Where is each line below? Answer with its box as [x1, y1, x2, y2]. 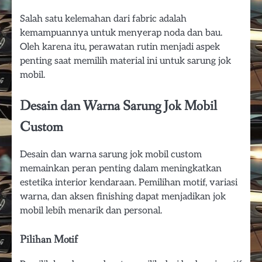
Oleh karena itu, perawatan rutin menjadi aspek [20, 41, 220, 53]
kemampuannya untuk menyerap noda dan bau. [20, 27, 222, 39]
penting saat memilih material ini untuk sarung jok [20, 55, 231, 67]
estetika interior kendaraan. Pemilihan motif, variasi [20, 177, 237, 189]
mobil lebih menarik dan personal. [20, 205, 162, 217]
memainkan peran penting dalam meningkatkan [20, 163, 222, 175]
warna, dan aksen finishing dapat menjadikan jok [20, 191, 226, 203]
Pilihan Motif [20, 233, 78, 247]
